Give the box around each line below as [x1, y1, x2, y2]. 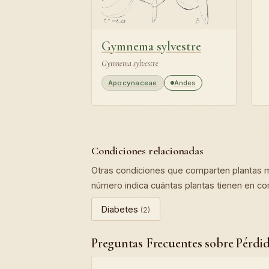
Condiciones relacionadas [91, 144, 204, 158]
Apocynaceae [108, 79, 157, 88]
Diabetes [101, 204, 141, 215]
